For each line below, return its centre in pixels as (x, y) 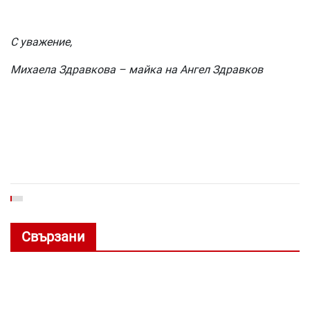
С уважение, (41, 42)
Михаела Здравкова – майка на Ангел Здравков (137, 70)
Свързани (53, 237)
